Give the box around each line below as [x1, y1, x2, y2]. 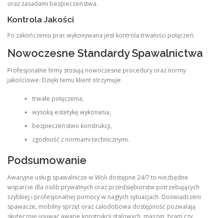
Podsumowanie [7, 153, 87, 166]
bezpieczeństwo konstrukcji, [32, 122, 112, 130]
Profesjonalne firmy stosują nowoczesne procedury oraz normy [7, 66, 186, 74]
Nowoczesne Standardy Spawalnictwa [7, 46, 203, 59]
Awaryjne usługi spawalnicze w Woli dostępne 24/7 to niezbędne [7, 173, 188, 182]
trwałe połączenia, [32, 94, 84, 103]
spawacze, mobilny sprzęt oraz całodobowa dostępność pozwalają [7, 202, 196, 211]
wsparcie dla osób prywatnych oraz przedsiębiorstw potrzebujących [7, 182, 200, 191]
